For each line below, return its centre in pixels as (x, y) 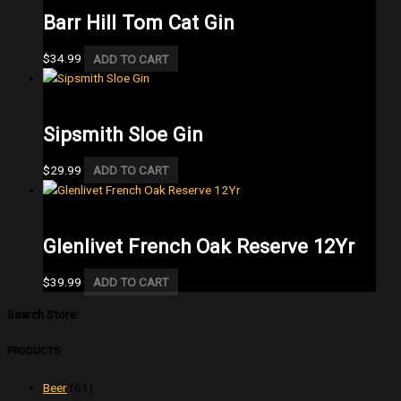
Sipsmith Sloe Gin (123, 134)
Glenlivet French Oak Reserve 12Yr (199, 246)
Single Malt (72, 210)
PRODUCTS (34, 350)
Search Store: (43, 314)
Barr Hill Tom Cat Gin (139, 22)
